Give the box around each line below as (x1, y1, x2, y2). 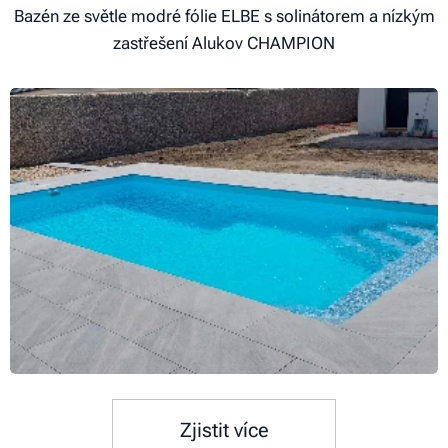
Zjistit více (179, 418, 269, 443)
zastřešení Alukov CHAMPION (113, 32, 335, 53)
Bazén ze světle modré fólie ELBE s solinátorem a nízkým (13, 5, 435, 26)
